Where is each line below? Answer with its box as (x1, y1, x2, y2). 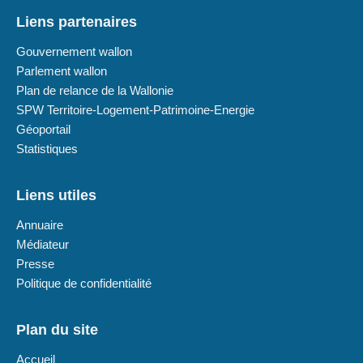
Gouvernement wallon (16, 45, 132, 59)
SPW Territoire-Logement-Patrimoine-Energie (16, 103, 254, 117)
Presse (16, 257, 54, 271)
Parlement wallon (16, 64, 107, 79)
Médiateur (16, 237, 69, 252)
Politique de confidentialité (16, 276, 152, 291)
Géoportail (16, 122, 70, 137)
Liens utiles (16, 187, 96, 204)
